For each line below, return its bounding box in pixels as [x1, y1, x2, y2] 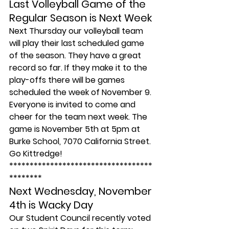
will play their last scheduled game [9, 37, 146, 49]
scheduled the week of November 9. [9, 86, 151, 98]
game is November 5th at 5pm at [9, 123, 142, 135]
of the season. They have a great [9, 50, 143, 61]
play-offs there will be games [9, 74, 127, 86]
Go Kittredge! [9, 148, 62, 159]
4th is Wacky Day [9, 198, 93, 212]
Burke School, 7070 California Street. [9, 135, 153, 147]
